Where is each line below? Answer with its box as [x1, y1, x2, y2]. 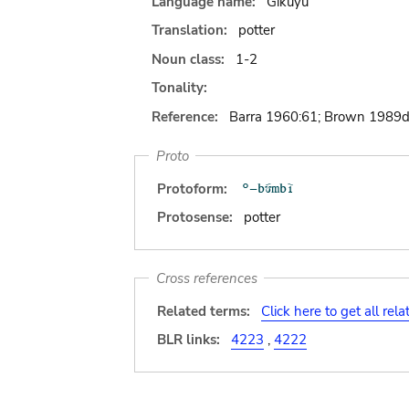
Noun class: [152, 49, 228, 68]
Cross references [155, 268, 257, 288]
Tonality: [152, 79, 207, 97]
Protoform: [157, 179, 227, 198]
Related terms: [157, 301, 250, 320]
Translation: [152, 21, 231, 39]
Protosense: [157, 208, 233, 226]
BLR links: [157, 330, 220, 349]
